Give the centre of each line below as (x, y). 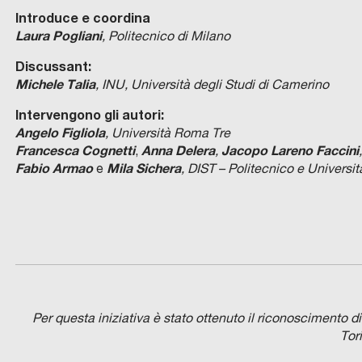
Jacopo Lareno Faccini (290, 149)
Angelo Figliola (60, 132)
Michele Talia (55, 83)
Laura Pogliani (58, 35)
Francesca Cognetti (75, 149)
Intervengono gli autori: (89, 114)
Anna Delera (176, 149)
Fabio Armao (54, 167)
